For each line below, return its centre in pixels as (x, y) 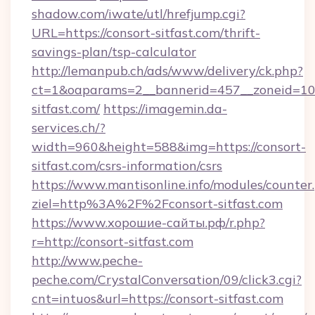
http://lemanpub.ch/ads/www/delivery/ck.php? (167, 71)
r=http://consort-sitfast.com (112, 242)
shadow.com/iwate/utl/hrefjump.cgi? (139, 14)
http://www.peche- (87, 261)
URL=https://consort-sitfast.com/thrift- (146, 33)
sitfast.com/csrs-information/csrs (127, 166)
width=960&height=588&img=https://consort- (169, 147)
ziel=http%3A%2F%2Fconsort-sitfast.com (157, 204)
